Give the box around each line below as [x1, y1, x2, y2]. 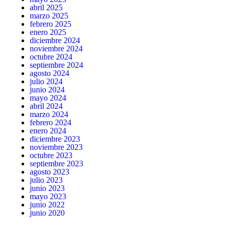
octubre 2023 [30, 150, 72, 160]
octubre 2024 [30, 52, 72, 61]
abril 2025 [30, 3, 63, 12]
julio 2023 [30, 175, 63, 184]
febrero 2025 [30, 19, 71, 28]
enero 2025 [30, 27, 66, 36]
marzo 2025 [30, 11, 68, 20]
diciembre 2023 [30, 134, 80, 143]
